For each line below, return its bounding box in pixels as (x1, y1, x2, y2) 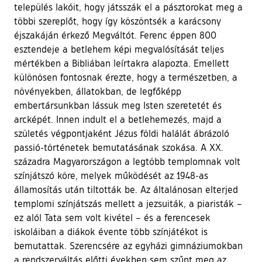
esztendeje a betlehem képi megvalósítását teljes (14, 43, 224, 55)
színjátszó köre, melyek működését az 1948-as (14, 169, 208, 181)
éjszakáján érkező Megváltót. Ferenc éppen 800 (14, 29, 216, 41)
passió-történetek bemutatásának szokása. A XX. (14, 141, 223, 153)
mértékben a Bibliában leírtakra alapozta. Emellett (14, 57, 229, 69)
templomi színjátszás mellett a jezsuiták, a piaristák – (14, 197, 242, 209)
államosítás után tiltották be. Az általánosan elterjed (14, 183, 238, 195)
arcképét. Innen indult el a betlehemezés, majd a (14, 113, 222, 125)
